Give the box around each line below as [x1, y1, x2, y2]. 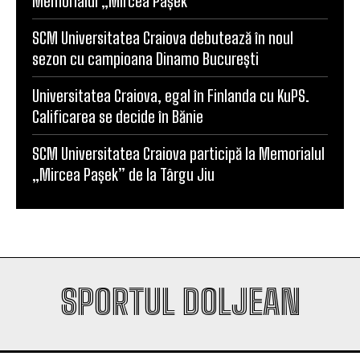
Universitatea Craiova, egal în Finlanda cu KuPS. [32, 85, 309, 105]
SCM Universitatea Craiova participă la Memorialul [32, 143, 325, 163]
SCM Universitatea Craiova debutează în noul [32, 27, 293, 47]
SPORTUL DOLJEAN [59, 281, 301, 322]
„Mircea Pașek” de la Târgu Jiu [32, 164, 215, 184]
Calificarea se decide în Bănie [32, 106, 203, 126]
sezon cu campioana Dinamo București [32, 48, 259, 68]
